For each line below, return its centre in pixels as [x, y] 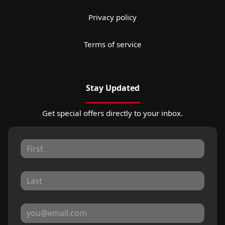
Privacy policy [113, 17]
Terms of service [113, 44]
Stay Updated [113, 88]
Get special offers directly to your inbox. [113, 113]
